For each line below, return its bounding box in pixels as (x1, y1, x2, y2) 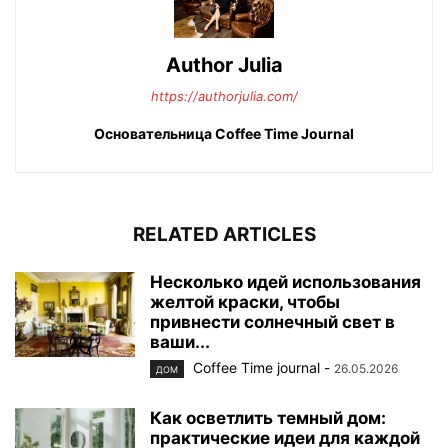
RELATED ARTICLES (132, 222, 316, 246)
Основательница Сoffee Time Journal (94, 124, 354, 142)
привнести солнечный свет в (150, 311, 395, 332)
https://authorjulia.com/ (150, 87, 298, 104)
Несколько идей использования (150, 271, 421, 292)
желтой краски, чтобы (150, 291, 340, 312)
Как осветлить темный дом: (150, 407, 386, 428)
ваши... (150, 331, 210, 352)
